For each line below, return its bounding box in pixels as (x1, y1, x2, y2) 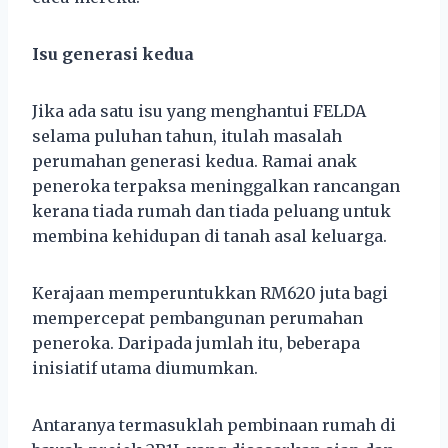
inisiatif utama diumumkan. (32, 357, 258, 378)
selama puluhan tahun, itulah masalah (32, 125, 342, 146)
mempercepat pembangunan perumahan (32, 307, 363, 328)
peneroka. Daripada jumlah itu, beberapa (32, 332, 360, 353)
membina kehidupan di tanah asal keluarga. (32, 225, 387, 246)
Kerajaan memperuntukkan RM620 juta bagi (32, 282, 388, 303)
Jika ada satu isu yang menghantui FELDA (32, 100, 366, 121)
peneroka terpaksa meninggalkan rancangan (32, 175, 400, 196)
